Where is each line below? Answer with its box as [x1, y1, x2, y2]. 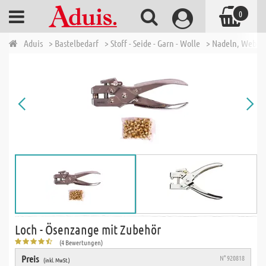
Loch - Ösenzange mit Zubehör [15, 221, 161, 237]
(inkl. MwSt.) [43, 255, 70, 264]
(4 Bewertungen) [59, 237, 103, 247]
